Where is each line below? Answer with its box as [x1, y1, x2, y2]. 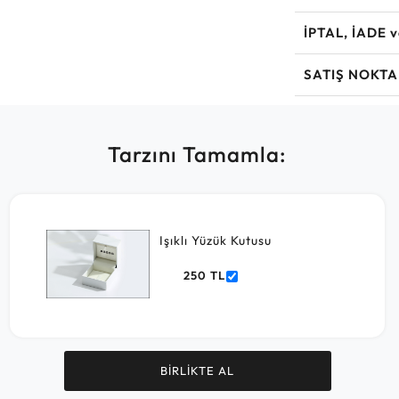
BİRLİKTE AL [160, 363, 234, 379]
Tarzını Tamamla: [108, 141, 287, 167]
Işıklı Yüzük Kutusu [159, 232, 272, 248]
